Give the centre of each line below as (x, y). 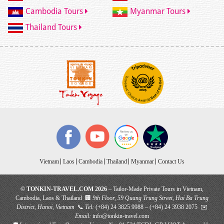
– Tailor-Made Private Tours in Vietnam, (155, 189)
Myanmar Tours (159, 11)
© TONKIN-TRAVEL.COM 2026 (64, 189)
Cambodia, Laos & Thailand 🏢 (54, 198)
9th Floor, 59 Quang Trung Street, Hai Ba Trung (150, 198)
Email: (83, 216)
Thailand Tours (52, 27)
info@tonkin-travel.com (121, 216)
